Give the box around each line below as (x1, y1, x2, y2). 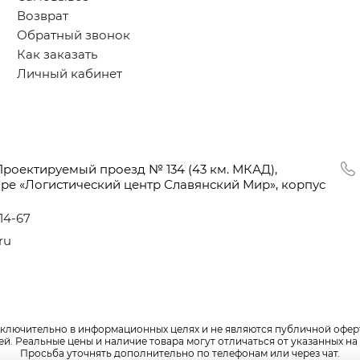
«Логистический (19, 177, 121, 193)
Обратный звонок (17, 27, 131, 43)
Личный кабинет (17, 66, 123, 82)
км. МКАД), (207, 162, 278, 178)
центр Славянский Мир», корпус (121, 177, 326, 193)
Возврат (17, 8, 69, 24)
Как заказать (17, 47, 98, 63)
